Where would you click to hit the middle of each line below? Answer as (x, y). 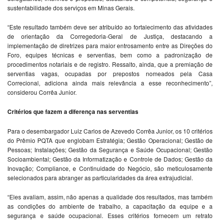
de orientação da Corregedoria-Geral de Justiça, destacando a (110, 36)
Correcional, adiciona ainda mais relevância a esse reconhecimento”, (110, 83)
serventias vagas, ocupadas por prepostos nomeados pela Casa (110, 74)
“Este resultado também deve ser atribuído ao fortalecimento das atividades (110, 27)
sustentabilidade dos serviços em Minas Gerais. (71, 8)
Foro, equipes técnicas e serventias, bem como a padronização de (110, 55)
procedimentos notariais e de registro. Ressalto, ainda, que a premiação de (110, 64)
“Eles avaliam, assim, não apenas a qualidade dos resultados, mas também (110, 197)
